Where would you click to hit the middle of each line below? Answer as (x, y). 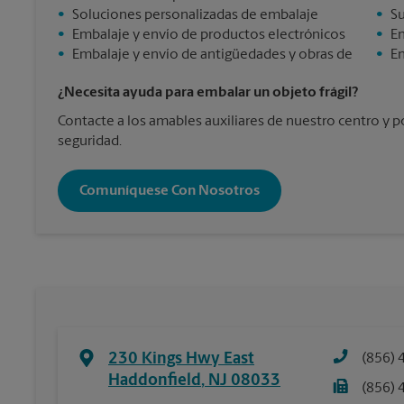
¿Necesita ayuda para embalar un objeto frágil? (208, 93)
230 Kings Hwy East (181, 359)
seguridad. (90, 142)
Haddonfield (155, 381)
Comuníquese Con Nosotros (170, 191)
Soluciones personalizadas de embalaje (195, 15)
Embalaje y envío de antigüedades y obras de (212, 55)
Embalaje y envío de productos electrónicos (209, 35)
